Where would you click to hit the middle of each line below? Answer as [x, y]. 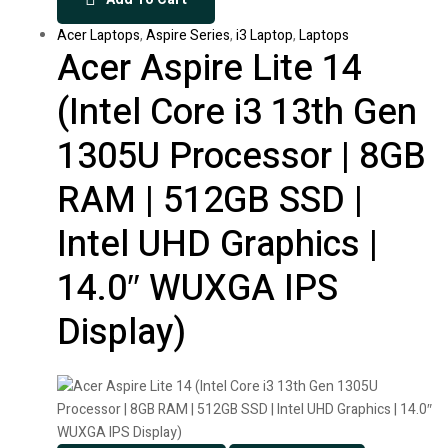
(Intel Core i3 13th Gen [237, 113]
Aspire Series [188, 36]
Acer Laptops [98, 36]
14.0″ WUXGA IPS [197, 289]
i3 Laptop [264, 36]
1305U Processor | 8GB [241, 157]
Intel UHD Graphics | [217, 245]
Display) [121, 333]
